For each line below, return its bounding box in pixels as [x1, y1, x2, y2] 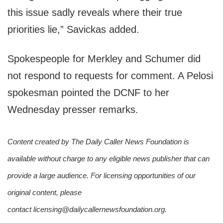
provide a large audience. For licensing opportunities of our [7, 171, 196, 180]
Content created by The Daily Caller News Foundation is [7, 137, 189, 146]
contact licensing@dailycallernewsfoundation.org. [7, 205, 167, 214]
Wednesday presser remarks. [7, 104, 138, 115]
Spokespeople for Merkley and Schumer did [7, 53, 201, 65]
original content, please [7, 188, 82, 197]
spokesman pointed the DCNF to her [7, 87, 169, 99]
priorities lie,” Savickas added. [7, 24, 139, 35]
